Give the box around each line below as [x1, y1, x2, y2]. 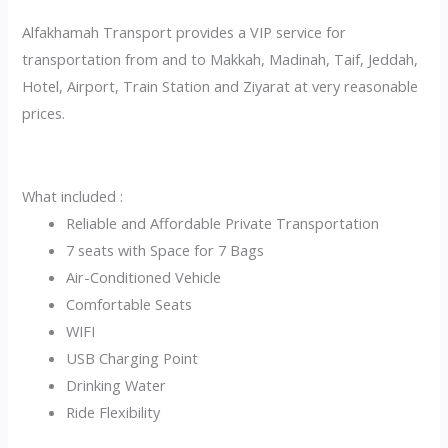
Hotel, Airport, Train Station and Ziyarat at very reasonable [22, 75, 419, 96]
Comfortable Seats [66, 294, 193, 315]
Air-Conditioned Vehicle [66, 267, 222, 288]
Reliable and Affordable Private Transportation [66, 213, 380, 234]
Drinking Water [66, 375, 167, 396]
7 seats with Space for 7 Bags [66, 240, 265, 261]
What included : [22, 186, 124, 207]
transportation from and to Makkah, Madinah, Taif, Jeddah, [22, 48, 419, 69]
